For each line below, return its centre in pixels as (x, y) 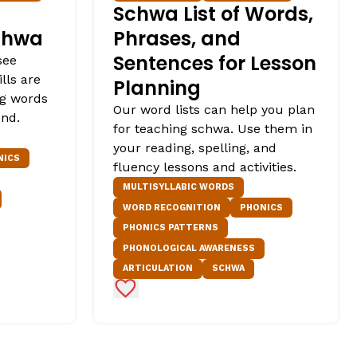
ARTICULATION (158, 269)
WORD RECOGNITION (172, 207)
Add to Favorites (175, 288)
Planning (157, 88)
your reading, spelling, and (195, 148)
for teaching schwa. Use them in (213, 129)
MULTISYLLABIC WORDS (178, 186)
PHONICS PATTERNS (171, 228)
